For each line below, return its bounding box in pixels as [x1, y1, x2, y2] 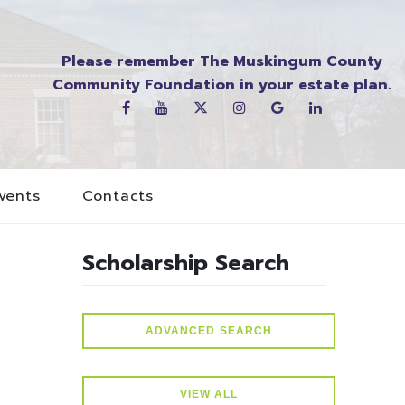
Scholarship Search [82, 247, 289, 279]
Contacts [81, 185, 154, 208]
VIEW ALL [179, 388, 239, 400]
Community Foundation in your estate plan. [52, 73, 391, 96]
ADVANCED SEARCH [145, 325, 273, 337]
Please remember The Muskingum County [61, 50, 382, 72]
